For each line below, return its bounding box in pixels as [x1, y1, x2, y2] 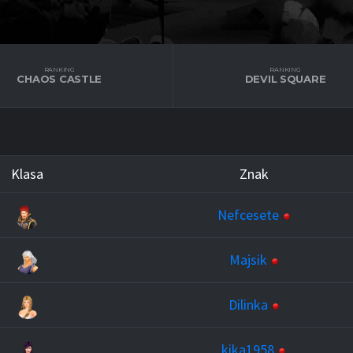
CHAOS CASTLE [17, 72, 102, 85]
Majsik [229, 251, 267, 269]
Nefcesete [217, 206, 279, 224]
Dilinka [228, 295, 268, 314]
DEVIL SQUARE [244, 72, 326, 85]
